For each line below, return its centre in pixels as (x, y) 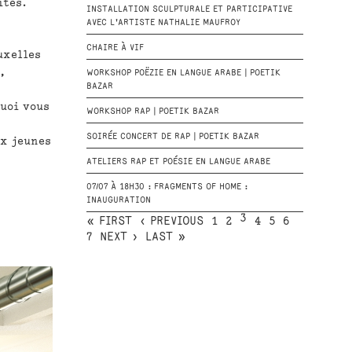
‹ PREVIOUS (171, 222)
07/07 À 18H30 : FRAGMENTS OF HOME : (167, 187)
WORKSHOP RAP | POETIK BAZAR (152, 112)
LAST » (165, 237)
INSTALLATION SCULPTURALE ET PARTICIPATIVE (189, 9)
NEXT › (118, 237)
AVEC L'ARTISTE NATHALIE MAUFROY (163, 23)
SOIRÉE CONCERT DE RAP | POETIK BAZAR (172, 137)
